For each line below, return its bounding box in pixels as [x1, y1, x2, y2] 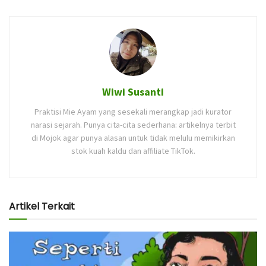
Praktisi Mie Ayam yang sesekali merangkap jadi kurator [34, 106, 232, 117]
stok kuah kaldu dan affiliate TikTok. [71, 145, 195, 156]
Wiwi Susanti [102, 84, 164, 99]
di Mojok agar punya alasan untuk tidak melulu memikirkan [31, 132, 235, 143]
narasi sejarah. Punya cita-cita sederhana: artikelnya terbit [30, 119, 236, 130]
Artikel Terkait [9, 199, 75, 213]
